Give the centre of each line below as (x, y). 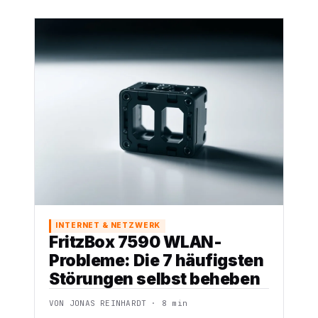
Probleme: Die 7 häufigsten (157, 260)
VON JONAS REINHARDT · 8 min (119, 303)
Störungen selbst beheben (155, 278)
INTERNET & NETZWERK (108, 226)
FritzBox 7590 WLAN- (136, 241)
